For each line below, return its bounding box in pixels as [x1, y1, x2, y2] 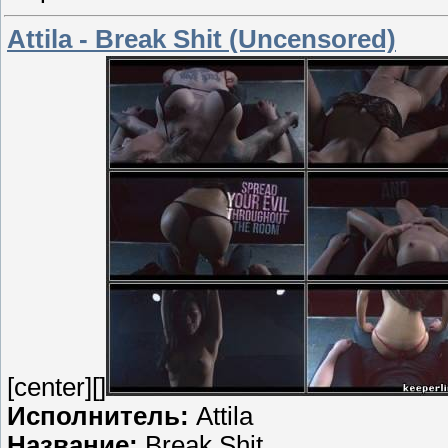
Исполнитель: [7, 401, 196, 430]
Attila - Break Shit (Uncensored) [7, 24, 396, 53]
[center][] [7, 372, 106, 401]
